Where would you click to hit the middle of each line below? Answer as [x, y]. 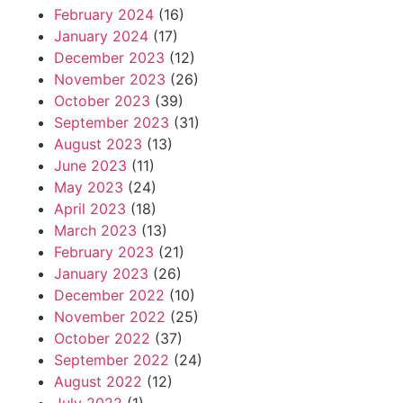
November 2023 [110, 80]
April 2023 [90, 209]
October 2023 [102, 101]
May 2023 [89, 188]
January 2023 [101, 274]
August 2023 [98, 144]
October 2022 [102, 339]
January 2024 [101, 36]
